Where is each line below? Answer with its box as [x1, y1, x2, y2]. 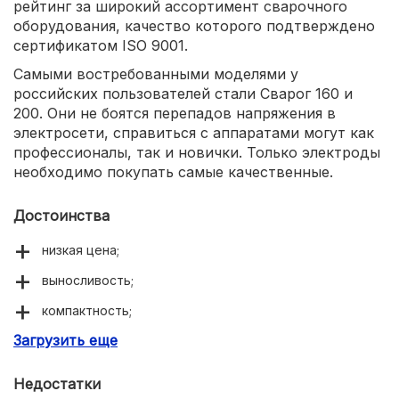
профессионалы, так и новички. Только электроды [13, 143, 380, 162]
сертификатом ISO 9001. [13, 37, 188, 55]
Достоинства [13, 207, 110, 225]
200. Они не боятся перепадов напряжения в [13, 104, 336, 123]
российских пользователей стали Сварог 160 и [13, 85, 353, 103]
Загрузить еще [13, 331, 118, 350]
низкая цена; [42, 242, 119, 258]
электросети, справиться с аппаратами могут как [13, 124, 374, 142]
